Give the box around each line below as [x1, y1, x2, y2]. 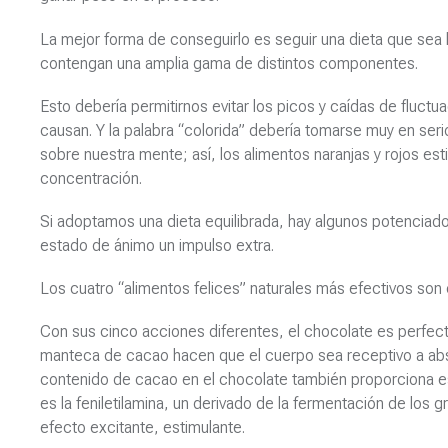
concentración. [40, 168, 142, 188]
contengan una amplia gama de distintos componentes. [40, 53, 418, 73]
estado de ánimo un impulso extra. [40, 235, 274, 255]
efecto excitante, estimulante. [40, 418, 245, 438]
